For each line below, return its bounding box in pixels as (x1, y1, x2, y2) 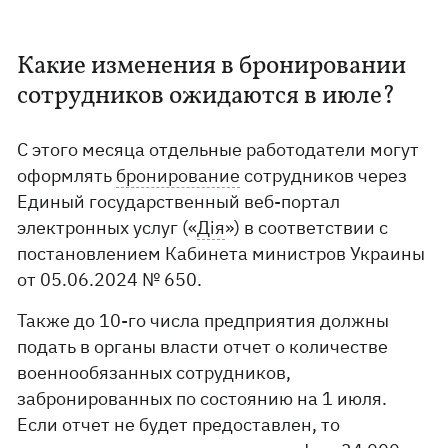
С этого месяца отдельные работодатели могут (17, 138, 420, 161)
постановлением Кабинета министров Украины (17, 242, 426, 265)
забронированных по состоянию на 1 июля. (17, 387, 388, 410)
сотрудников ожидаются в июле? (17, 79, 396, 114)
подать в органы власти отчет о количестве (17, 335, 389, 358)
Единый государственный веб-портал (17, 190, 341, 213)
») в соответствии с (225, 216, 389, 239)
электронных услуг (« (17, 216, 198, 239)
